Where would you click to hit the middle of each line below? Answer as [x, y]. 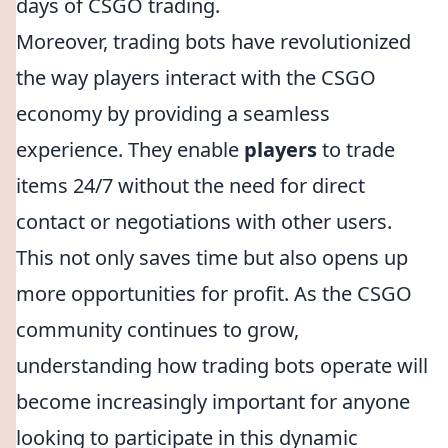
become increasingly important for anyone [213, 401]
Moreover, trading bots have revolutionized [213, 41]
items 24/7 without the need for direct [190, 185]
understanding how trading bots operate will [222, 365]
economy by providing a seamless [173, 113]
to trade [356, 149]
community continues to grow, [157, 329]
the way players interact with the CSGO [196, 77]
